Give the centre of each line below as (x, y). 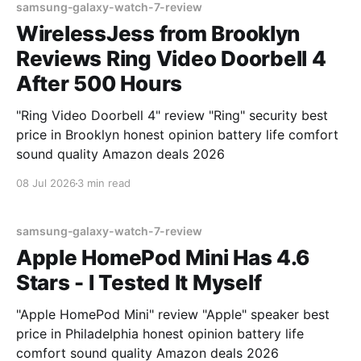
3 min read (104, 183)
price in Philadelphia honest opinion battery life (160, 334)
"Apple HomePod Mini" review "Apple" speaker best (173, 314)
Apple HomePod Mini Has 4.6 (163, 257)
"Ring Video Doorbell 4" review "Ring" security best (172, 115)
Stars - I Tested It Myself (139, 282)
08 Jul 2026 (46, 183)
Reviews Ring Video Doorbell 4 (171, 58)
